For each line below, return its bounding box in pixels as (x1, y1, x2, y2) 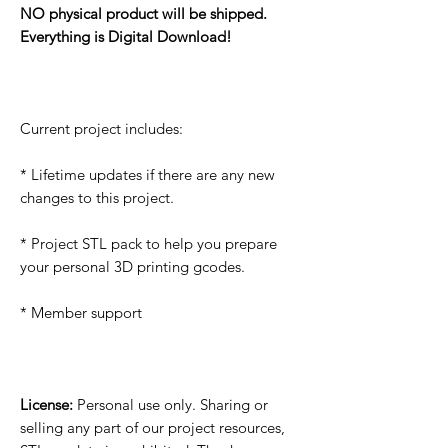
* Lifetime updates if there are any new (20, 165, 275, 185)
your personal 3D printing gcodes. (20, 257, 245, 277)
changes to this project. (20, 188, 174, 208)
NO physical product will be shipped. (20, 4, 267, 24)
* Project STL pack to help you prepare (20, 234, 277, 254)
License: (20, 395, 73, 415)
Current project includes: (20, 119, 183, 139)
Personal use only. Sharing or (73, 395, 268, 415)
